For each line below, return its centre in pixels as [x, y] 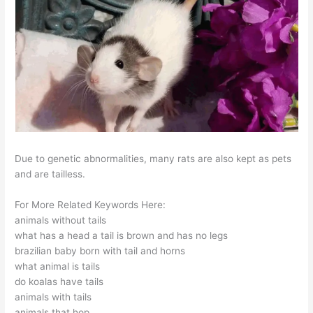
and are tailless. [50, 174]
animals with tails [53, 297]
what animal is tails [58, 267]
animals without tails [61, 220]
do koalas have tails [59, 282]
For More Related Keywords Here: [90, 205]
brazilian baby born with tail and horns [100, 251]
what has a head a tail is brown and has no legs [122, 236]
